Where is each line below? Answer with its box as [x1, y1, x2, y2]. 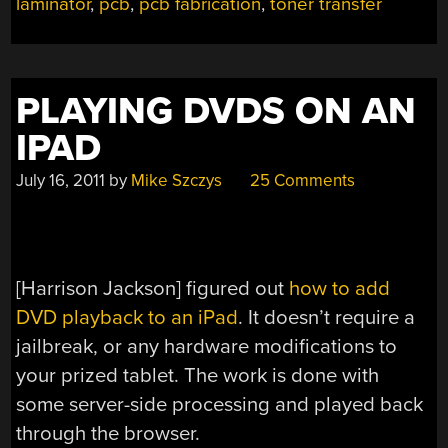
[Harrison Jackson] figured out [16, 275, 290, 301]
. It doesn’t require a [238, 304, 416, 330]
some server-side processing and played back [16, 391, 424, 417]
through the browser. [16, 420, 201, 446]
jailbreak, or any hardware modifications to [16, 333, 398, 359]
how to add [289, 275, 391, 301]
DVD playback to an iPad [16, 304, 239, 330]
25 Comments [246, 169, 356, 191]
